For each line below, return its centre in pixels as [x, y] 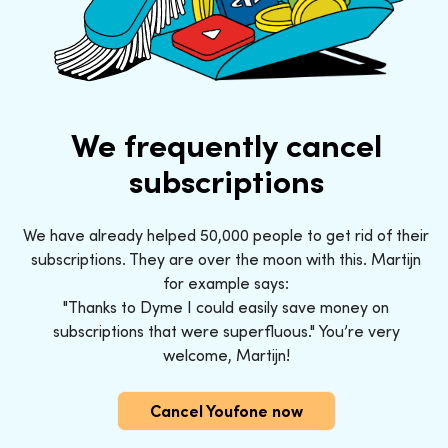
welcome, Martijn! [226, 354]
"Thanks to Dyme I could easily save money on [226, 306]
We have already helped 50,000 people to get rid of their [226, 234]
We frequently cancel [226, 144]
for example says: [226, 282]
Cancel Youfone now [226, 410]
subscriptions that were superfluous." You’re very [226, 330]
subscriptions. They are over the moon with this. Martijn [226, 258]
